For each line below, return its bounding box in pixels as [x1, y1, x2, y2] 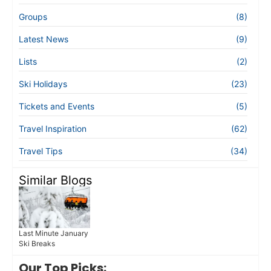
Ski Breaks [19, 239, 55, 249]
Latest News [19, 33, 68, 44]
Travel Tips [19, 145, 62, 156]
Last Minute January [19, 229, 88, 238]
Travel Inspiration [19, 123, 87, 134]
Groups [19, 11, 47, 22]
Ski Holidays [19, 78, 67, 89]
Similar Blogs [19, 172, 92, 188]
